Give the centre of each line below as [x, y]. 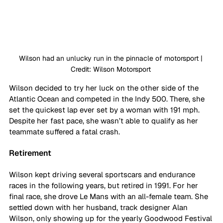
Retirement [30, 153]
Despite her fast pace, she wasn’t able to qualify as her [105, 120]
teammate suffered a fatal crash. [65, 131]
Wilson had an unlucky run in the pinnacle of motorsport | [111, 58]
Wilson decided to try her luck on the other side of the [105, 88]
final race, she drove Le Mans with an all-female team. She [110, 196]
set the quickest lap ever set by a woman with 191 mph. [105, 110]
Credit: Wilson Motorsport [111, 69]
